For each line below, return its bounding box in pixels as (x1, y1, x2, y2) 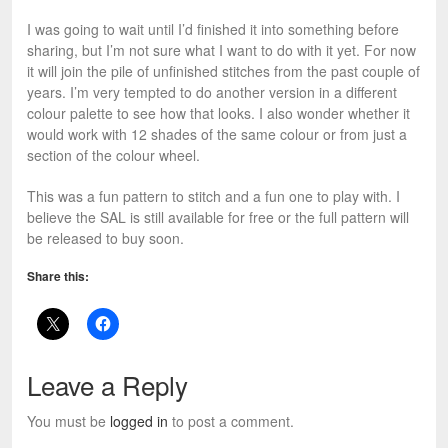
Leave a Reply (27, 366, 188, 404)
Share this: (27, 267, 89, 286)
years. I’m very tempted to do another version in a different (27, 82, 397, 103)
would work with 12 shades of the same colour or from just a (27, 124, 407, 145)
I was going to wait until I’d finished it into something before (27, 19, 399, 40)
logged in (110, 411, 168, 432)
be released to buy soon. (27, 228, 184, 249)
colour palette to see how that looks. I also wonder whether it (27, 103, 410, 124)
